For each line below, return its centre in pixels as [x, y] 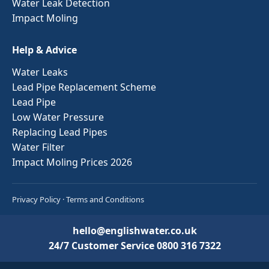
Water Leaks [40, 72]
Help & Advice [44, 50]
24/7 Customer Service [102, 245]
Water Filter [38, 147]
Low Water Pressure [58, 117]
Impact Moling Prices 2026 [72, 162]
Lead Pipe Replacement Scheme [84, 87]
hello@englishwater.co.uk [134, 230]
